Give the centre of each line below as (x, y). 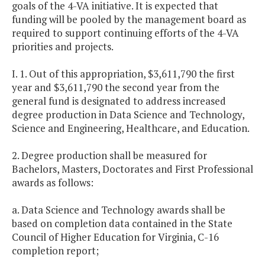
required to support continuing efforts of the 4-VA (125, 33)
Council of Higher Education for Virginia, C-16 (115, 237)
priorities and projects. (63, 47)
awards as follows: (53, 183)
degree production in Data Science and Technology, (128, 115)
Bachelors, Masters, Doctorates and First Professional (132, 169)
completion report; (55, 251)
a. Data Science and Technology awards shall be (119, 210)
